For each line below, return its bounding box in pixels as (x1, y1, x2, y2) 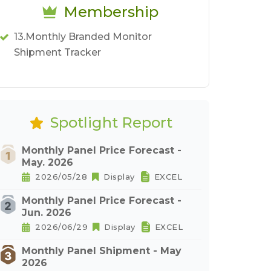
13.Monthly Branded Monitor (14, 31, 152, 42)
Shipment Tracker (14, 47, 101, 58)
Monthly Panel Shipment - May (22, 245, 181, 256)
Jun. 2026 (22, 207, 71, 218)
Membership (64, 3, 158, 21)
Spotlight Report (50, 114, 172, 131)
